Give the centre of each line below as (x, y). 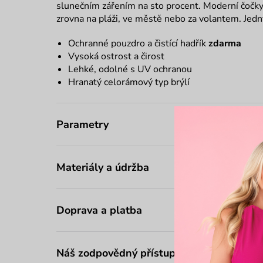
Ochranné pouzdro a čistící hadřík (138, 43)
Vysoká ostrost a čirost (116, 56)
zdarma (225, 43)
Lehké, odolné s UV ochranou (130, 69)
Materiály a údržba (103, 167)
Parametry (82, 124)
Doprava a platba (99, 210)
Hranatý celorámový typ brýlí (129, 82)
